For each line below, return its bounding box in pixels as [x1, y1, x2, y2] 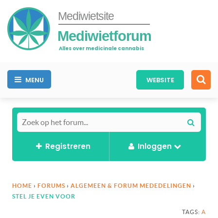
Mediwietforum [57, 28, 151, 44]
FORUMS [37, 182, 65, 189]
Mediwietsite [58, 10, 114, 22]
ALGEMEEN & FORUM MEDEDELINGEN [71, 182, 191, 189]
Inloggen [137, 141, 172, 151]
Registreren [45, 141, 91, 151]
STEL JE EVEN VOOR [12, 193, 75, 200]
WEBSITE [146, 75, 174, 85]
